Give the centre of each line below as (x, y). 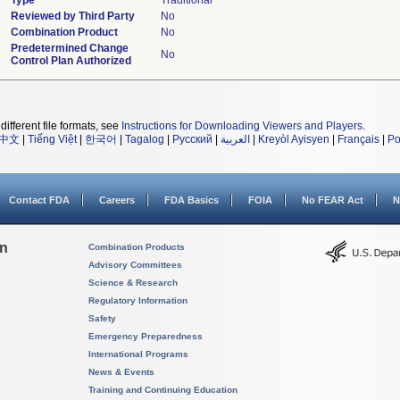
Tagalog (145, 139)
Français (358, 139)
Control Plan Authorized (71, 61)
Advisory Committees (135, 265)
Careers (117, 200)
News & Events (121, 372)
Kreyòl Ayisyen (294, 139)
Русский (192, 139)
